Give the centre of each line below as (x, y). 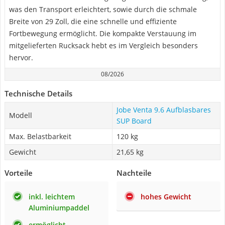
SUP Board (134, 121)
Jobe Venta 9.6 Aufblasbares (164, 110)
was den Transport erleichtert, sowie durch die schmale (103, 9)
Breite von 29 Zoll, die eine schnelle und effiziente (93, 21)
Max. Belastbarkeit (40, 136)
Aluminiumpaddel (59, 208)
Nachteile (134, 173)
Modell (21, 115)
